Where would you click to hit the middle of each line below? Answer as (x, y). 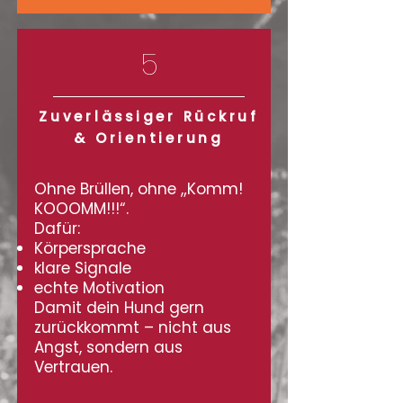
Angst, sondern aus (108, 347)
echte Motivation (99, 288)
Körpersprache (90, 248)
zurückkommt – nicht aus (133, 327)
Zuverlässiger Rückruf (149, 116)
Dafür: (57, 228)
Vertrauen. (73, 367)
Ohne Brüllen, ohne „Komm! (139, 189)
